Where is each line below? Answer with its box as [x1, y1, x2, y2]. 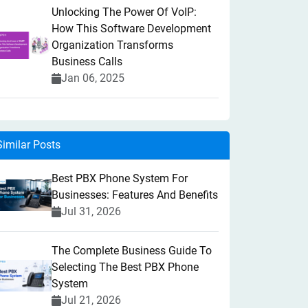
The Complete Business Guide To [52, 244, 212, 257]
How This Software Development [52, 22, 211, 35]
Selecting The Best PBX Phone [52, 261, 199, 274]
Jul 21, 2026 [61, 294, 121, 307]
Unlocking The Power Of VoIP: [52, 5, 197, 19]
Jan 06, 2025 [61, 71, 124, 85]
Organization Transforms [52, 38, 173, 52]
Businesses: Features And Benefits [52, 188, 218, 201]
